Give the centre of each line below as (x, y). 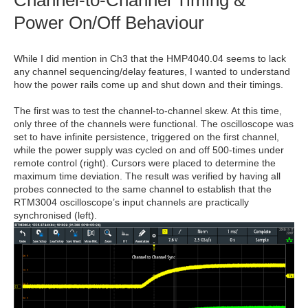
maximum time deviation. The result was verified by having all (147, 176)
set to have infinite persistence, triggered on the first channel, (146, 137)
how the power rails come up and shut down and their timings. (148, 85)
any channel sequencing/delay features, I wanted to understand (152, 72)
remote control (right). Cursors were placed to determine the (145, 163)
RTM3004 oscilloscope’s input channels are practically (131, 202)
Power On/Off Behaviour (109, 23)
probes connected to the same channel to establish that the (143, 189)
